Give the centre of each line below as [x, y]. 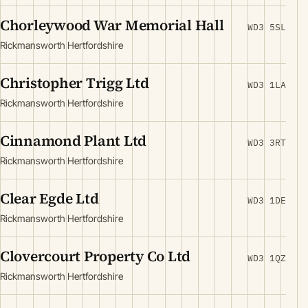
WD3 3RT [267, 143]
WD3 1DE [267, 200]
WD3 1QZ [267, 258]
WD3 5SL [267, 27]
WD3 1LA [267, 85]
